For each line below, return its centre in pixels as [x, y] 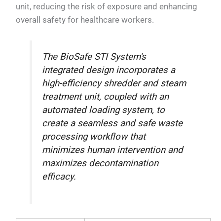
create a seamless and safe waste [112, 123]
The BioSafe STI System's [94, 56]
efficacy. [59, 176]
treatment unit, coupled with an [106, 96]
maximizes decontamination [100, 163]
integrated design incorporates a [109, 70]
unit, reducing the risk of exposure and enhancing [107, 6]
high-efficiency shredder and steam [114, 83]
